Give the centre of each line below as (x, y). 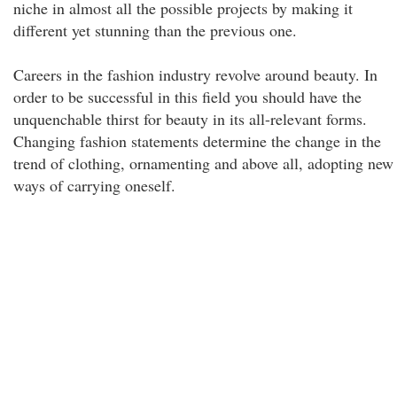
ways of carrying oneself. (94, 185)
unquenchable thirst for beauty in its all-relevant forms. (190, 119)
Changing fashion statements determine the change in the (197, 141)
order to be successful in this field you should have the (187, 97)
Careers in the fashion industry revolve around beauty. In (195, 74)
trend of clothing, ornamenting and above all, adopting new (203, 163)
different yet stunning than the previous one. (155, 30)
